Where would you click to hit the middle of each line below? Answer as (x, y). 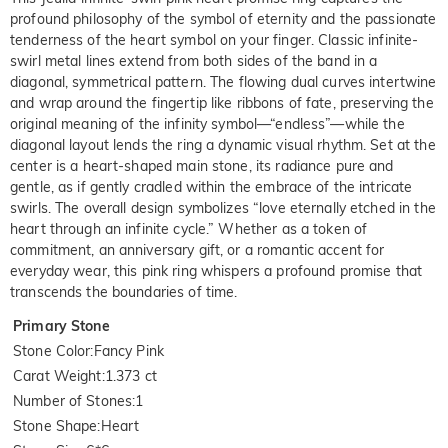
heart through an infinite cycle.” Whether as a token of (189, 229)
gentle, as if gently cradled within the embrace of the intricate (211, 187)
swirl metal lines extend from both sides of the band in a (194, 61)
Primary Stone (61, 326)
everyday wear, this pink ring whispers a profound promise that (216, 271)
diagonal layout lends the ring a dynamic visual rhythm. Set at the (223, 145)
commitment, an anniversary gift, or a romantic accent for (197, 250)
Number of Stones (73, 401)
